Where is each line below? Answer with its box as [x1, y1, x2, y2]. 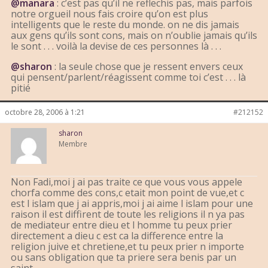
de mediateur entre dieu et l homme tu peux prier [11, 218, 232, 232]
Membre [59, 139, 87, 150]
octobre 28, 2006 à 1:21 [5, 107, 85, 118]
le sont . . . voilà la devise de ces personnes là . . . [11, 39, 221, 53]
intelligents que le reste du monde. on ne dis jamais [11, 18, 239, 32]
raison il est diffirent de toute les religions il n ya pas [11, 208, 245, 221]
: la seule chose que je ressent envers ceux [52, 60, 243, 74]
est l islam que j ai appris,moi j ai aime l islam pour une [11, 197, 253, 211]
